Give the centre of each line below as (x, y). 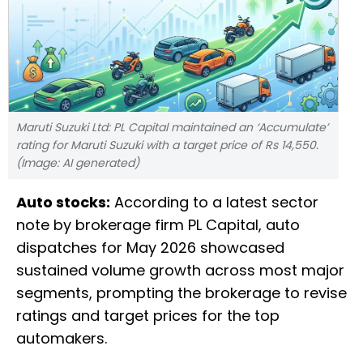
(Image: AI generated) (78, 163)
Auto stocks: (63, 203)
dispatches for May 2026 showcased (150, 248)
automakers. (62, 339)
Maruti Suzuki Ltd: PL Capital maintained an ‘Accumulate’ (172, 128)
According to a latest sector (214, 203)
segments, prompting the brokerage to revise (181, 293)
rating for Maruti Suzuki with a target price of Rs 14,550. (167, 145)
